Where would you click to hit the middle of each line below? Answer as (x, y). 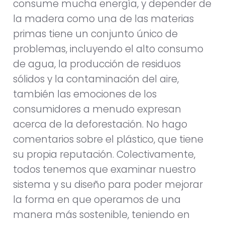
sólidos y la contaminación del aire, (96, 79)
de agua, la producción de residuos (97, 64)
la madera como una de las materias (103, 19)
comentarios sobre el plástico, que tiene (108, 139)
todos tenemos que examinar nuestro (104, 169)
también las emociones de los (85, 94)
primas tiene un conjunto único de (95, 34)
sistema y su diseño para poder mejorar (108, 184)
